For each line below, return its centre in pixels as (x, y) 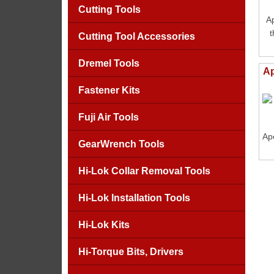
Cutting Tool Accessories (136, 36)
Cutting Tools (109, 9)
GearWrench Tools (121, 144)
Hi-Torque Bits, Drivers (131, 252)
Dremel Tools (109, 63)
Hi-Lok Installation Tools (134, 198)
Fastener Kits (109, 90)
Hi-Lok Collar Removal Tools (144, 171)
